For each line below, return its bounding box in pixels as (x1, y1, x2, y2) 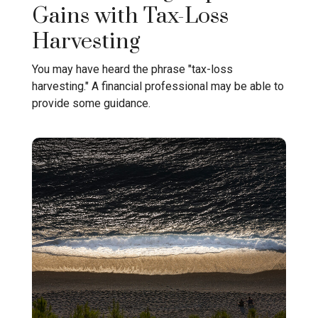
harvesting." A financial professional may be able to (32, 79, 284, 93)
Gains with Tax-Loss (32, 3, 229, 31)
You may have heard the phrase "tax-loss (32, 62, 233, 76)
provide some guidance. (32, 96, 150, 110)
